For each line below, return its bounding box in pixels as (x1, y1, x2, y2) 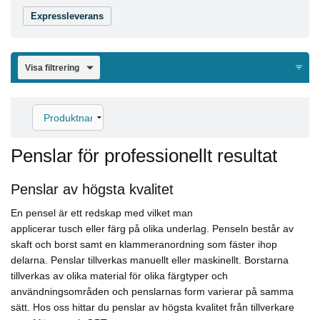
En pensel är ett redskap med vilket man (11, 207, 193, 219)
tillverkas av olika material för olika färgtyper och (11, 270, 228, 282)
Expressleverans (31, 10, 104, 21)
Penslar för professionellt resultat (11, 146, 277, 166)
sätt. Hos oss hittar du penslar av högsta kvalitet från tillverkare (11, 301, 294, 314)
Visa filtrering (24, 62, 79, 73)
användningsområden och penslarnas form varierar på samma (11, 286, 294, 298)
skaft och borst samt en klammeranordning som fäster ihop (11, 239, 277, 251)
